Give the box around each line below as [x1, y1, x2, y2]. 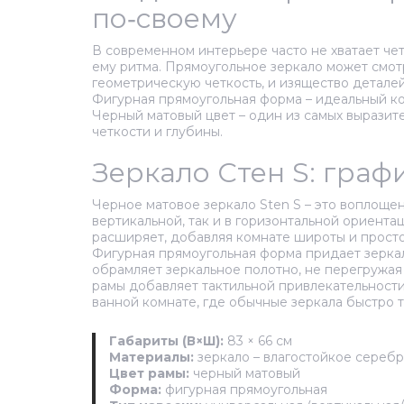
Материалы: [109, 349, 194, 366]
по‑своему [92, 2, 237, 36]
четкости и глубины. [92, 124, 223, 141]
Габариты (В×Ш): [109, 333, 224, 350]
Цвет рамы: [109, 365, 189, 382]
